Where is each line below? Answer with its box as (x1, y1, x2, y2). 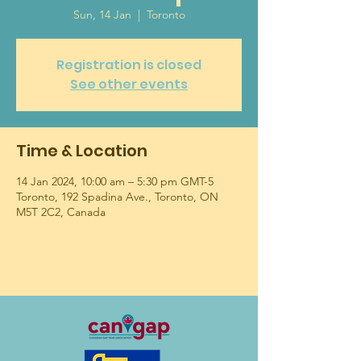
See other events (70, 75, 188, 93)
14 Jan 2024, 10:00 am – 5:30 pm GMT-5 (16, 174, 214, 189)
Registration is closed (56, 56, 201, 74)
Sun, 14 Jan (73, 7, 131, 22)
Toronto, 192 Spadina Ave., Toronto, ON (16, 189, 218, 204)
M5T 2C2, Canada (16, 205, 106, 219)
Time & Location (16, 139, 147, 162)
